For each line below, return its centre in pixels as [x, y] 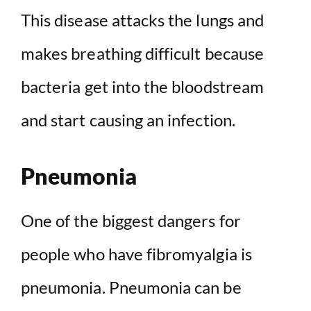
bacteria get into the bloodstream [142, 87]
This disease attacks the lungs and [143, 20]
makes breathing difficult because [142, 53]
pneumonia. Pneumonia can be [131, 287]
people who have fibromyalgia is [136, 254]
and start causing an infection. [128, 120]
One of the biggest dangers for [131, 221]
